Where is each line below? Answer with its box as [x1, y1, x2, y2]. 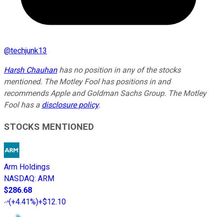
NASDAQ [4, 174, 34, 184]
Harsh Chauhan [4, 65, 57, 75]
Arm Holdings [4, 162, 50, 172]
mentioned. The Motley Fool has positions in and [4, 77, 170, 86]
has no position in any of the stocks [57, 65, 181, 75]
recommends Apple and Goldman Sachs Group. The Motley [4, 88, 206, 98]
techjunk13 [11, 46, 47, 55]
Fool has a [4, 100, 42, 109]
